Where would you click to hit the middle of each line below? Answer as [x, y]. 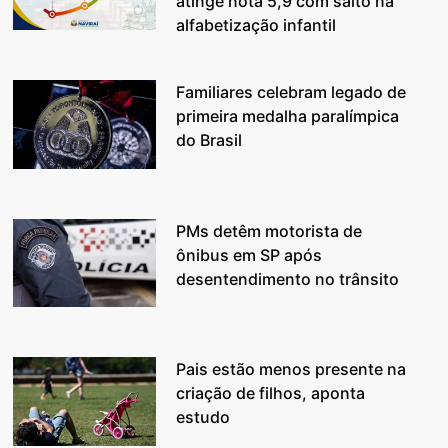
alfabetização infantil [256, 25]
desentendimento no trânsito [288, 278]
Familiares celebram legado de [291, 91]
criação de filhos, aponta [271, 393]
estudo [203, 417]
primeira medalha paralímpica [288, 115]
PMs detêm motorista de [269, 230]
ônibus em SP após [249, 254]
